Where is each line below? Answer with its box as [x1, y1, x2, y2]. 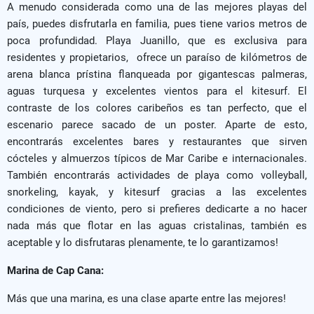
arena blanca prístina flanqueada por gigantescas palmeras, [7, 67, 307, 81]
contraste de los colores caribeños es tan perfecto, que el [7, 101, 307, 114]
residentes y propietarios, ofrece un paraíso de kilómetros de [7, 50, 307, 64]
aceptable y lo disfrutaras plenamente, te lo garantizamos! [7, 235, 278, 249]
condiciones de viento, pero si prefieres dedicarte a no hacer [7, 202, 307, 215]
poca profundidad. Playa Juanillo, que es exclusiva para [7, 34, 307, 47]
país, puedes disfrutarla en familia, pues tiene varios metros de [7, 17, 307, 30]
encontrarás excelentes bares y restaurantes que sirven [7, 135, 307, 148]
